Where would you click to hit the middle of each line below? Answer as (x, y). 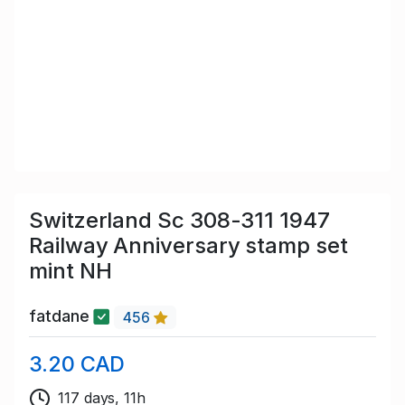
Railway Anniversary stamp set (188, 246)
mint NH (71, 271)
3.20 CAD (77, 363)
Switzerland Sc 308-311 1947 (179, 221)
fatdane (61, 316)
